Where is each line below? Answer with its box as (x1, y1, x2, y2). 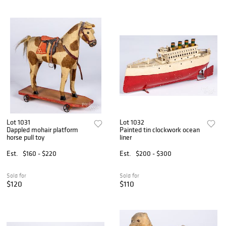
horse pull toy (7, 132, 44, 142)
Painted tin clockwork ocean (120, 125, 200, 134)
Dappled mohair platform (7, 125, 78, 134)
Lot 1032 (120, 117, 145, 127)
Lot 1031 (7, 117, 30, 127)
